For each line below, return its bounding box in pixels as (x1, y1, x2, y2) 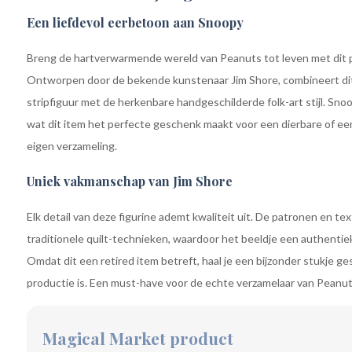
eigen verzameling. (26, 139, 117, 152)
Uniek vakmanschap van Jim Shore (26, 173, 233, 189)
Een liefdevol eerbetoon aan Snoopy (26, 14, 244, 31)
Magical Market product (42, 327, 233, 349)
